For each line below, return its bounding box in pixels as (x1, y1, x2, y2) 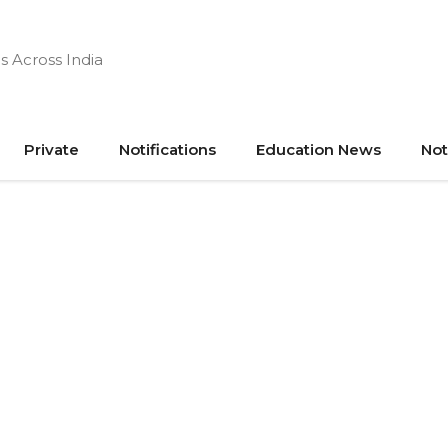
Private (24, 140, 79, 159)
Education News (256, 140, 381, 159)
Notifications (119, 140, 216, 159)
